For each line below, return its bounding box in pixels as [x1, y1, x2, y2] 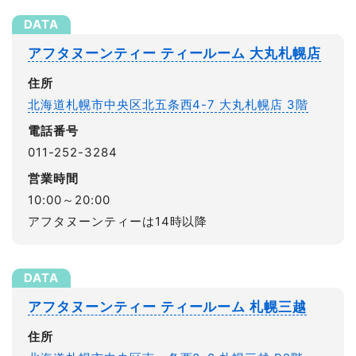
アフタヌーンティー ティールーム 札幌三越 [28, 299, 308, 315]
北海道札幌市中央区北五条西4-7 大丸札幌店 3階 [28, 97, 308, 113]
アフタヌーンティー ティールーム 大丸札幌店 [28, 45, 322, 62]
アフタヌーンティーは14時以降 [28, 214, 208, 230]
